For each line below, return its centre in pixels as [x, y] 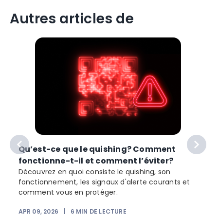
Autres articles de [72, 19]
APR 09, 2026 [38, 211]
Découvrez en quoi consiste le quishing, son [94, 172]
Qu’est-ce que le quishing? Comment [97, 149]
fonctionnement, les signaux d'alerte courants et [104, 182]
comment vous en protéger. [68, 192]
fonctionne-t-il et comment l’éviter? [96, 161]
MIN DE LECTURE [101, 211]
